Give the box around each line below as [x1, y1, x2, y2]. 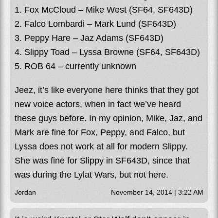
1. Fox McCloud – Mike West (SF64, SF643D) [15, 4, 193, 15]
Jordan [15, 188, 36, 196]
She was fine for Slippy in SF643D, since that [15, 155, 190, 165]
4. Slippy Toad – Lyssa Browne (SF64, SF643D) [15, 47, 200, 57]
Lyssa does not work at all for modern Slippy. [15, 141, 188, 151]
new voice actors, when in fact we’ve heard [15, 99, 181, 109]
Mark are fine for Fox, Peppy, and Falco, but [15, 127, 185, 137]
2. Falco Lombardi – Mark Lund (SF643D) [15, 18, 176, 29]
